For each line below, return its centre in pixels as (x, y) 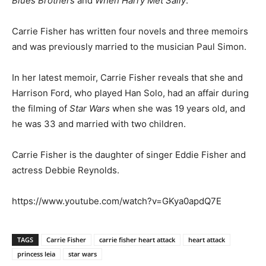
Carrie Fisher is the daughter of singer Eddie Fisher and (129, 154)
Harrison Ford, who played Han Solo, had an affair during (130, 93)
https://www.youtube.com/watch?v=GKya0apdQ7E (117, 201)
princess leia (36, 254)
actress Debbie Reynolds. (66, 170)
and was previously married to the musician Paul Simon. (129, 46)
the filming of (41, 108)
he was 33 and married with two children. (99, 123)
